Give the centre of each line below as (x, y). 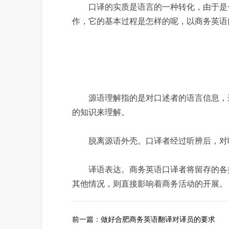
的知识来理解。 (101, 112)
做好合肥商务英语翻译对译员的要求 (158, 219)
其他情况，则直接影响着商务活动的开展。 (150, 184)
